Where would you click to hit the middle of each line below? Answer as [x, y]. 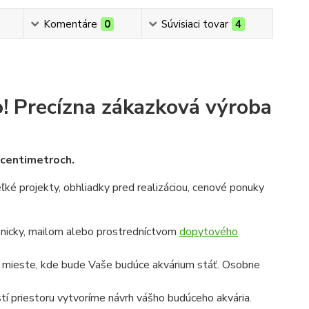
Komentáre [70, 24]
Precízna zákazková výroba [140, 107]
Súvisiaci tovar [195, 24]
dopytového [208, 232]
